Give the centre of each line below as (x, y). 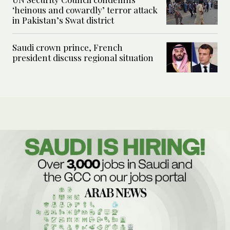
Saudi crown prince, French (68, 47)
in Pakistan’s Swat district (63, 20)
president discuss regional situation (83, 58)
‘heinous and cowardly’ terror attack (85, 10)
